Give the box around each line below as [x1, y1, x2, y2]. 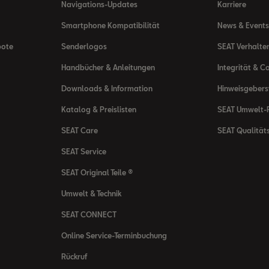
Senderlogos [61, 42, 107, 50]
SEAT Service [61, 147, 107, 156]
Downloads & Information [61, 84, 153, 92]
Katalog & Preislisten [61, 105, 137, 113]
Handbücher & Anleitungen [61, 63, 156, 71]
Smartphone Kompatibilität [61, 21, 160, 29]
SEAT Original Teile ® [61, 168, 134, 177]
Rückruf [61, 252, 88, 261]
